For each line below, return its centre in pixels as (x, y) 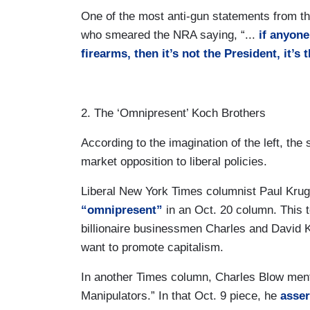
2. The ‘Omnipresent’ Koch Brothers (173, 113)
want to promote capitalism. (152, 247)
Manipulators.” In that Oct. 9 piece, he (181, 295)
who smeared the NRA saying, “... (170, 35)
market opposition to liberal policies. (174, 161)
